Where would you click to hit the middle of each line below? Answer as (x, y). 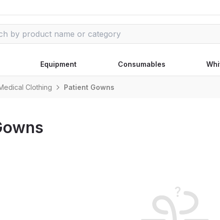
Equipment (59, 64)
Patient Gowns (89, 87)
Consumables (141, 64)
